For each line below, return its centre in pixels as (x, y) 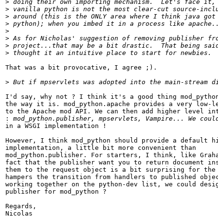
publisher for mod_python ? (56, 192)
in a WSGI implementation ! (56, 126)
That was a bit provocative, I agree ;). (81, 68)
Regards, (21, 206)
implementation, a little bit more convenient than (101, 148)
